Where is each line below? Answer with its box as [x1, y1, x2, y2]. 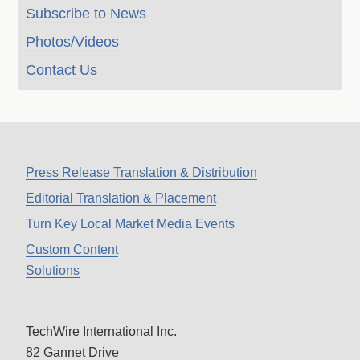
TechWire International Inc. [26, 325, 178, 338]
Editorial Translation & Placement [26, 191, 217, 205]
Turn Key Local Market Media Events [26, 217, 235, 231]
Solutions [26, 264, 80, 277]
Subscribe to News [26, 6, 147, 22]
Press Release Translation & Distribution [26, 166, 258, 179]
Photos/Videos [26, 34, 120, 50]
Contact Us [26, 62, 98, 78]
